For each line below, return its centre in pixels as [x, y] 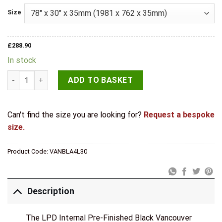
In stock [22, 60]
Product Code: [28, 151]
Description [51, 191]
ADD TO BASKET [101, 80]
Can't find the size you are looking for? [76, 115]
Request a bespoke [179, 115]
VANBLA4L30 [68, 151]
